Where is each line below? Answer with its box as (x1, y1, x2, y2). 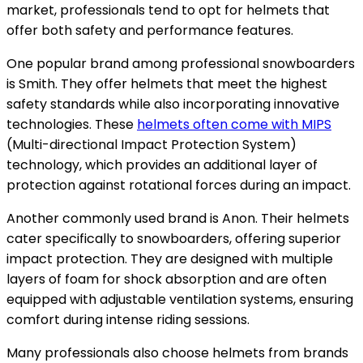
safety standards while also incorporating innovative (6, 95, 340, 114)
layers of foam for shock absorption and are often (6, 270, 327, 289)
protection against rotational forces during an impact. (6, 176, 351, 195)
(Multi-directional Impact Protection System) (6, 135, 297, 155)
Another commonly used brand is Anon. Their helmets (6, 209, 349, 228)
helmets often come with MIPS (137, 115, 331, 135)
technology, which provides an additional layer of (6, 156, 318, 175)
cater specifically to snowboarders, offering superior (6, 229, 341, 249)
